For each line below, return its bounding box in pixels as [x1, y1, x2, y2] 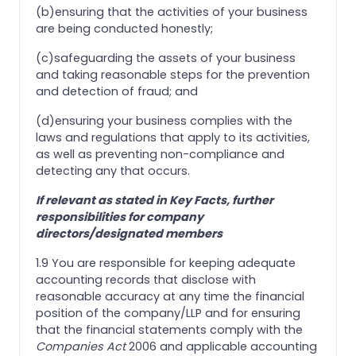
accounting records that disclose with [36, 271, 256, 288]
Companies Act [36, 338, 126, 354]
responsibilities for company [36, 208, 203, 225]
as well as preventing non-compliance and [36, 145, 284, 162]
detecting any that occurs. [36, 162, 190, 179]
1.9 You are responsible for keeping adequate [36, 254, 296, 271]
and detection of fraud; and [36, 83, 198, 99]
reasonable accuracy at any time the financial [36, 288, 304, 304]
